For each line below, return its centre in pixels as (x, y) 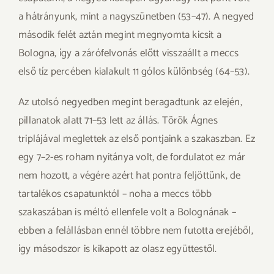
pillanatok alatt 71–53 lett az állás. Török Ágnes (118, 120)
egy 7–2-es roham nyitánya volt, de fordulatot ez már (132, 157)
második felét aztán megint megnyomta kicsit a (120, 35)
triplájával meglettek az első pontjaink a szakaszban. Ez (137, 139)
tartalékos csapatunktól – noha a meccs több (115, 194)
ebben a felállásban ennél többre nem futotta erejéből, (136, 231)
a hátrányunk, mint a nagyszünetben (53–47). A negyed (136, 17)
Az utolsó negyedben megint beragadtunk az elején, (130, 102)
